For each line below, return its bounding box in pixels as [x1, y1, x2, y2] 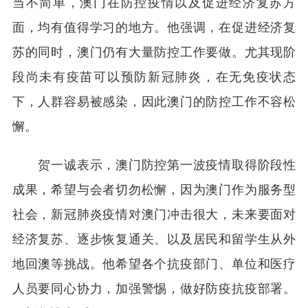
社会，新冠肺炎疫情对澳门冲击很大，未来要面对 [12, 203, 296, 222]
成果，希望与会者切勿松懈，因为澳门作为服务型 [12, 179, 296, 197]
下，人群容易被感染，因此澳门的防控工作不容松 [12, 91, 296, 109]
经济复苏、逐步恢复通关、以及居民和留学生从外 [12, 228, 296, 247]
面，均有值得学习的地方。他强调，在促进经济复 [12, 16, 296, 35]
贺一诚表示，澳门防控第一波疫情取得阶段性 [12, 154, 296, 173]
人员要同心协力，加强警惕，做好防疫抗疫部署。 [12, 278, 296, 296]
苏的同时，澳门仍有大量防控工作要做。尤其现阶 [12, 41, 296, 60]
